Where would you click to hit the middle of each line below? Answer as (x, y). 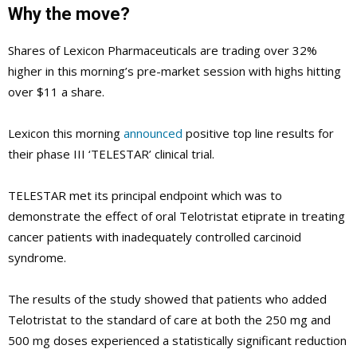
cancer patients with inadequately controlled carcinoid (155, 236)
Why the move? (69, 14)
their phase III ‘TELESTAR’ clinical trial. (111, 153)
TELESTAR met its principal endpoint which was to (145, 195)
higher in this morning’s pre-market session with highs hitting (175, 71)
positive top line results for (258, 133)
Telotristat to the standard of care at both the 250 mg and (169, 319)
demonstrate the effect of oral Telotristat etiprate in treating (177, 216)
